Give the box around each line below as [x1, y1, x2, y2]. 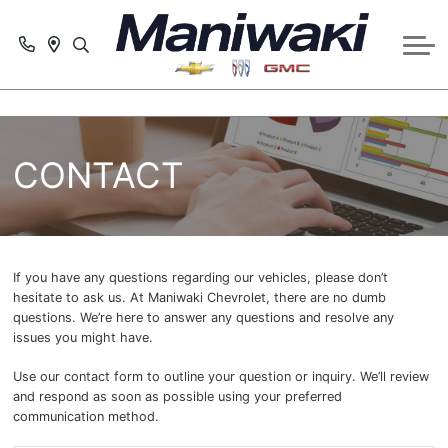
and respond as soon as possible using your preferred [12, 388, 342, 404]
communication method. [12, 408, 159, 424]
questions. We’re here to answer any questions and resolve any [12, 309, 394, 325]
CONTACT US [177, 86, 271, 102]
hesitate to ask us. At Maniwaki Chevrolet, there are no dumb [12, 289, 386, 305]
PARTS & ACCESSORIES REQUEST [107, 131, 341, 147]
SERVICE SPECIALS [157, 178, 291, 194]
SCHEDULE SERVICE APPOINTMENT [99, 85, 349, 101]
